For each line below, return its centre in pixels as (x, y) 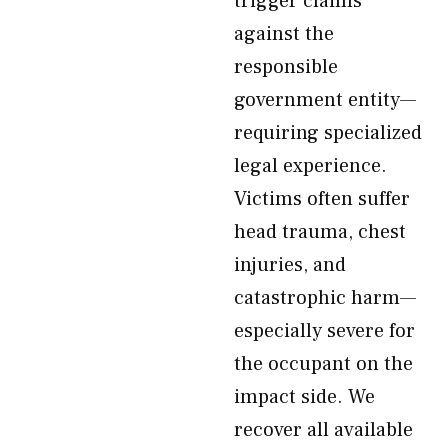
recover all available (323, 430)
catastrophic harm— (325, 298)
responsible (286, 67)
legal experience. (310, 166)
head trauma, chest (320, 232)
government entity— (325, 100)
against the (284, 34)
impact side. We (304, 397)
